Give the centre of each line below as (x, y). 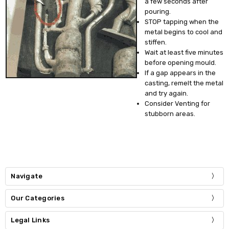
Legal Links (30, 220)
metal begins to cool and (184, 32)
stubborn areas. (170, 113)
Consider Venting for (178, 103)
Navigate (27, 176)
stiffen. (156, 42)
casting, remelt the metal (184, 83)
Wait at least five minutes (184, 52)
